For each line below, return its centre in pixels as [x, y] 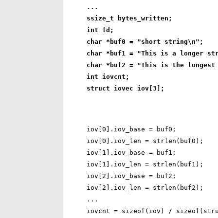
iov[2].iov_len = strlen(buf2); [145, 187]
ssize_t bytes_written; [130, 18]
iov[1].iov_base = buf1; [132, 152]
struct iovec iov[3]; [126, 89]
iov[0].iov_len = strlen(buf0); [145, 141]
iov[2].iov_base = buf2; [132, 176]
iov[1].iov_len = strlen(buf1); [145, 164]
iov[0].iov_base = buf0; [132, 129]
